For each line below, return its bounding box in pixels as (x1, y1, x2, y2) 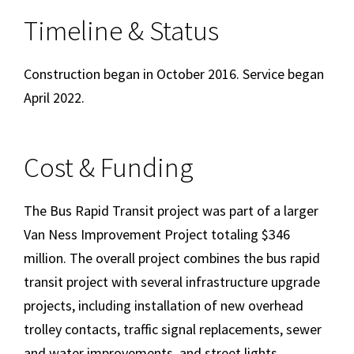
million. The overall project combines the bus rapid (24, 249, 320, 268)
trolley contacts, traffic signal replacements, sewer (24, 320, 322, 339)
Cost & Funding (24, 150, 194, 186)
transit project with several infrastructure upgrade (24, 273, 320, 292)
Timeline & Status (24, 13, 219, 48)
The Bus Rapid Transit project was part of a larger (24, 201, 318, 220)
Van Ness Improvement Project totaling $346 (24, 225, 290, 244)
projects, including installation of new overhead (24, 296, 303, 315)
